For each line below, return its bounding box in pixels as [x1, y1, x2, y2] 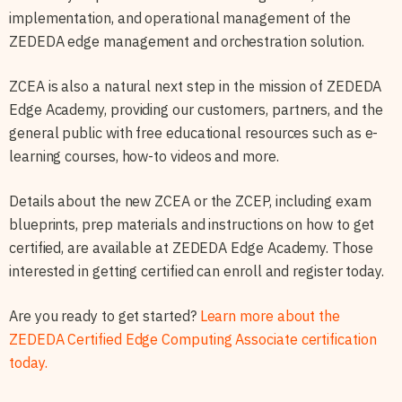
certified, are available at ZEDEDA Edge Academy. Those [9, 238, 373, 257]
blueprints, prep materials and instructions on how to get [9, 214, 375, 233]
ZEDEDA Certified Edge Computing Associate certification [9, 329, 377, 348]
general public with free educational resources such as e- [9, 123, 379, 142]
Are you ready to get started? [9, 306, 200, 325]
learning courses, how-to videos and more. [9, 146, 279, 165]
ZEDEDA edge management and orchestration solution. [9, 31, 368, 50]
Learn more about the [199, 306, 340, 325]
